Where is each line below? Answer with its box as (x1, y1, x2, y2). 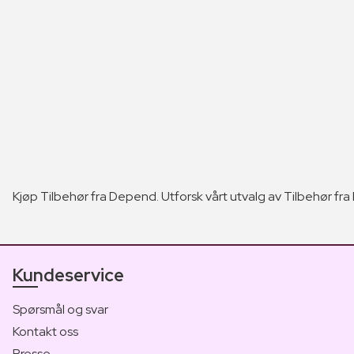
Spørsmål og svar (13, 300, 108, 318)
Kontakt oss (13, 322, 78, 340)
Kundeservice (13, 263, 124, 287)
